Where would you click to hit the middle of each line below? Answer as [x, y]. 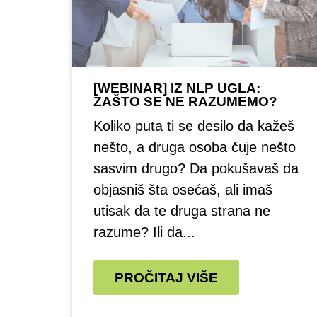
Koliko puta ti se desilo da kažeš [194, 126]
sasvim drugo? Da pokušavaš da [196, 168]
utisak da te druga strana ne [182, 211]
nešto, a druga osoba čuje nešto [195, 147]
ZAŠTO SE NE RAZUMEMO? [185, 102]
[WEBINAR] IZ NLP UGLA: [177, 88]
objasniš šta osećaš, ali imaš [183, 190]
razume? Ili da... [144, 232]
